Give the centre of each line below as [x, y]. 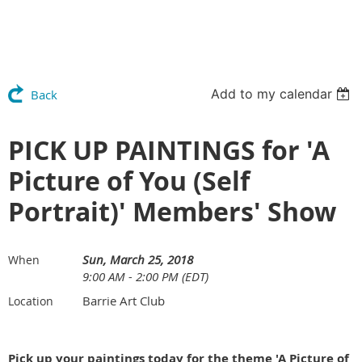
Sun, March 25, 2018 [138, 259]
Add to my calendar [272, 93]
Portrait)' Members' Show [172, 211]
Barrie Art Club [124, 300]
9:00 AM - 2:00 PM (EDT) [145, 276]
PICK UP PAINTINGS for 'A [169, 150]
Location [31, 301]
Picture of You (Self [129, 181]
